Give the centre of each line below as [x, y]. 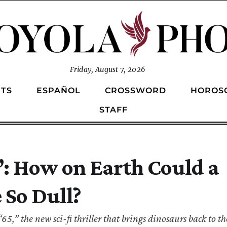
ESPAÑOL [59, 90]
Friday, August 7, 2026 [107, 69]
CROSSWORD [136, 90]
